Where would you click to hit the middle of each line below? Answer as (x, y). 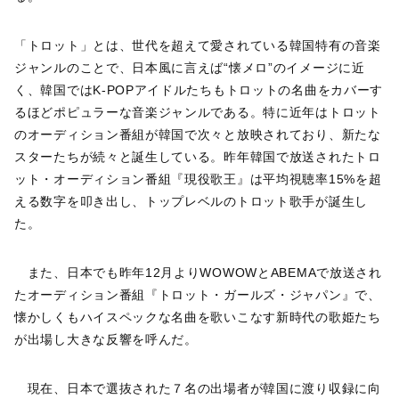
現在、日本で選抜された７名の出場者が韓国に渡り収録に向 (198, 389)
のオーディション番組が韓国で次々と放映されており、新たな (198, 135)
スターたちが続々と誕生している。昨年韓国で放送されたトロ (198, 157)
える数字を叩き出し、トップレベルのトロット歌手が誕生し (191, 202)
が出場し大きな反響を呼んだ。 (106, 340)
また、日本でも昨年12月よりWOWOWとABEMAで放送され (198, 273)
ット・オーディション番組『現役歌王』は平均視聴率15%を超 (198, 179)
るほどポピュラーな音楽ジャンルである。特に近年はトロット (198, 113)
